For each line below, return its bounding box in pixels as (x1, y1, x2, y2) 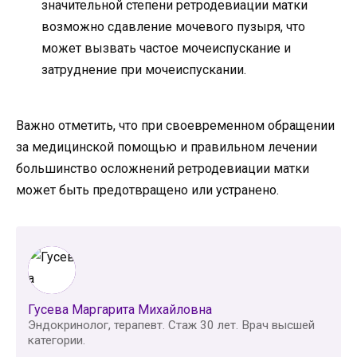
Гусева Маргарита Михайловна (28, 302, 212, 318)
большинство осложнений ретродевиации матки (16, 161, 309, 177)
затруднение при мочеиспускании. (41, 62, 246, 78)
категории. (28, 333, 85, 348)
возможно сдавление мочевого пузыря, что (41, 19, 305, 35)
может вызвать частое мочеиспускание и (41, 41, 291, 57)
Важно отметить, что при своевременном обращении (16, 118, 335, 134)
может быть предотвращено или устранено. (16, 182, 279, 198)
